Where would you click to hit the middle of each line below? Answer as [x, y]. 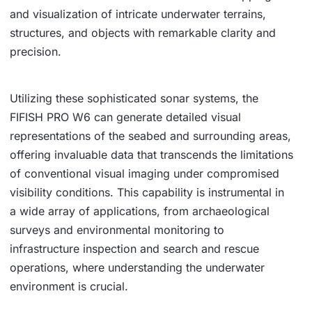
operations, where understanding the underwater [137, 268]
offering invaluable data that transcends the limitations [151, 155]
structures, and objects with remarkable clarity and [143, 33]
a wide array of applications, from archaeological [140, 211]
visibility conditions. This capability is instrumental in [147, 193]
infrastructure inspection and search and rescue [134, 249]
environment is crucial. [69, 287]
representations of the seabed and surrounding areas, [150, 136]
